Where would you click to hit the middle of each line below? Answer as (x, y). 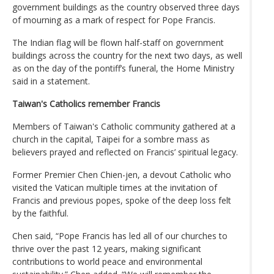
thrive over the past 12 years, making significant (107, 248)
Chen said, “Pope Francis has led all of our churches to (120, 235)
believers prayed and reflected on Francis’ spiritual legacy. (125, 152)
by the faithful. (40, 213)
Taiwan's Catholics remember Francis (86, 103)
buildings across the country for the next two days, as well (127, 55)
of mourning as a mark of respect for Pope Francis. (114, 20)
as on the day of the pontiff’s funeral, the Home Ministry (123, 68)
